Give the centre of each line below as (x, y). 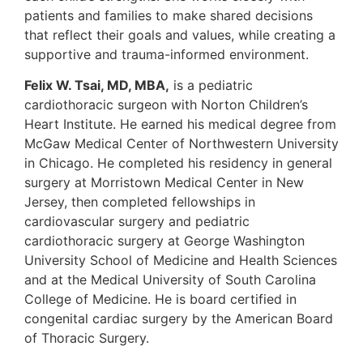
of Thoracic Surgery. (87, 338)
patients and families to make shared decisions (169, 15)
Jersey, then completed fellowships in (140, 202)
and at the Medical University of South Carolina (170, 280)
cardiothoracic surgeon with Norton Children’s (166, 105)
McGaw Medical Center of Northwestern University (181, 144)
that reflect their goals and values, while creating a (180, 34)
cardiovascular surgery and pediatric (137, 222)
